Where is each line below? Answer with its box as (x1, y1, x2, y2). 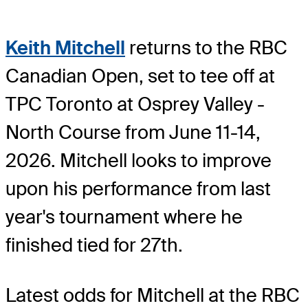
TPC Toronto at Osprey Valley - (5, 91, 265, 116)
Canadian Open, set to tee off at (5, 63, 275, 88)
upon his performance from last (5, 176, 271, 201)
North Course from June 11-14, (5, 120, 261, 144)
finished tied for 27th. (5, 232, 183, 257)
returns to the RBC (125, 35, 287, 60)
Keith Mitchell (5, 35, 125, 60)
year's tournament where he (5, 204, 243, 229)
